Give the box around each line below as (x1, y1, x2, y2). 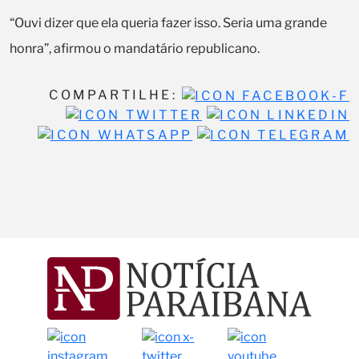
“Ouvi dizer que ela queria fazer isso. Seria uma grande (10, 14, 327, 30)
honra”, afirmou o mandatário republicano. (10, 40, 260, 56)
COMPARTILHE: (49, 87, 182, 103)
